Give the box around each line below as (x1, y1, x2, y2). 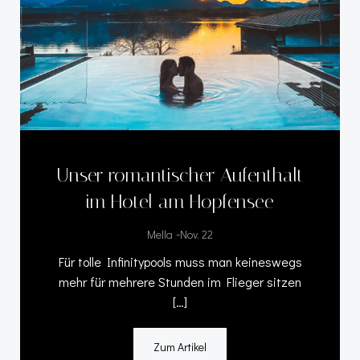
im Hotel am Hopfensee (86, 190, 274, 213)
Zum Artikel (153, 338, 207, 354)
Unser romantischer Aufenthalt (56, 163, 304, 186)
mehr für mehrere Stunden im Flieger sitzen (59, 272, 301, 290)
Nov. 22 (180, 226, 213, 242)
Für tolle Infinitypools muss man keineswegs (58, 252, 302, 270)
